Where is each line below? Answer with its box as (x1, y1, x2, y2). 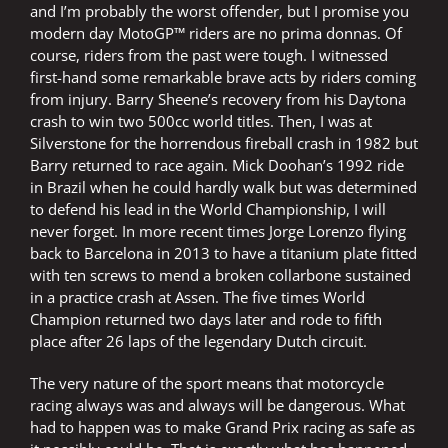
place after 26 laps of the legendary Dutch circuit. (30, 331, 367, 352)
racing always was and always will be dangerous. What (30, 395, 405, 416)
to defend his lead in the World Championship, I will (30, 199, 386, 220)
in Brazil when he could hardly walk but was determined (30, 177, 417, 198)
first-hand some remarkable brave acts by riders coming (30, 67, 416, 88)
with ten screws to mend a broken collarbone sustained (30, 265, 411, 286)
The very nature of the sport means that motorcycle (30, 373, 384, 394)
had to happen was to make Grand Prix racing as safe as (30, 417, 415, 438)
